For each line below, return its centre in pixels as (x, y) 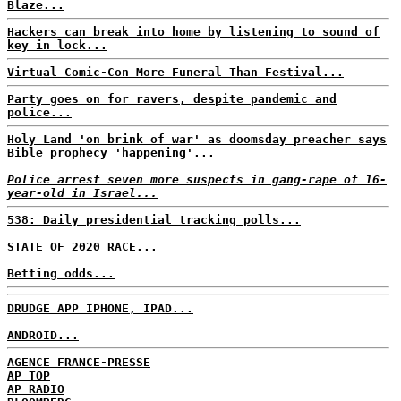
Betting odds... (61, 273)
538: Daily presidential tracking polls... (154, 220)
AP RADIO (36, 388)
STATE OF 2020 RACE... (82, 247)
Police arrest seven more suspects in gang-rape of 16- (197, 179)
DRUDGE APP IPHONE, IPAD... (100, 308)
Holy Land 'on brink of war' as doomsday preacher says (197, 139)
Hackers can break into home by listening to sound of (193, 32)
